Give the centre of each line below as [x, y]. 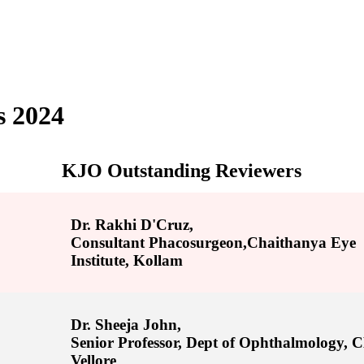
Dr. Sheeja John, [126, 325]
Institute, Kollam [127, 260]
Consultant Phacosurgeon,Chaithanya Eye [214, 242]
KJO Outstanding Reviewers [182, 170]
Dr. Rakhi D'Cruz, [132, 224]
